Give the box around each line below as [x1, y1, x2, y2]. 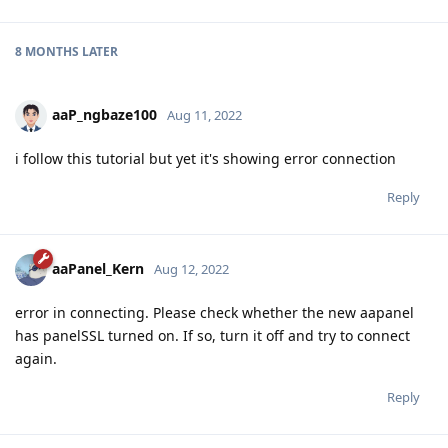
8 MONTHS [15, 43, 79, 61]
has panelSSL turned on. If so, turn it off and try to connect [15, 326, 410, 346]
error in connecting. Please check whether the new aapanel [15, 303, 414, 323]
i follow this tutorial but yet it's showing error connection [15, 149, 396, 169]
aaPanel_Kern [52, 259, 144, 279]
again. [15, 349, 57, 369]
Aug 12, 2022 [154, 260, 229, 279]
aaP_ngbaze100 [52, 105, 157, 125]
